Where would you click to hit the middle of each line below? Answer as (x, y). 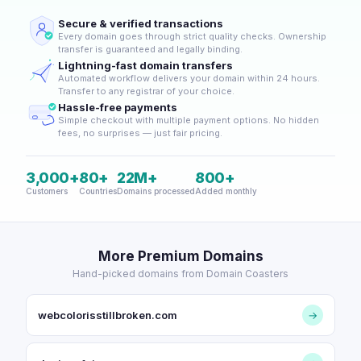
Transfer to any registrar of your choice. (146, 91)
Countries (98, 191)
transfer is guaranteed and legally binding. (150, 49)
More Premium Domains (180, 256)
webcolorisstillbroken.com (108, 315)
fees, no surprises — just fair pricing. (140, 133)
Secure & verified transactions (141, 23)
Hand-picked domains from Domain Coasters (180, 274)
